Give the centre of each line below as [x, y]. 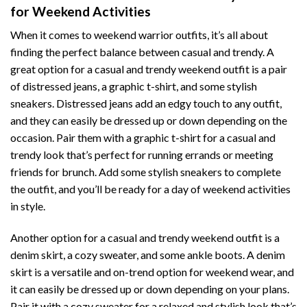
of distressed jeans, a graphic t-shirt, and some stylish [134, 86]
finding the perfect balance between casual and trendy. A [142, 52]
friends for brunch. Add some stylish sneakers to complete [146, 172]
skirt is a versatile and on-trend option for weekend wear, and [152, 272]
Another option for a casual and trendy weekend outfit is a [145, 238]
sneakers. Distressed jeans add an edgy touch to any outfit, [146, 103]
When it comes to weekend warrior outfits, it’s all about [139, 35]
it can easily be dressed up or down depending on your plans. [150, 289]
